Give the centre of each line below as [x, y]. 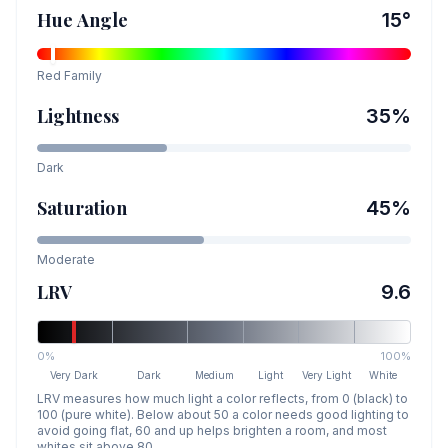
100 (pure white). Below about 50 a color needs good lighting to [223, 414]
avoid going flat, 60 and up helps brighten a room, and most [212, 430]
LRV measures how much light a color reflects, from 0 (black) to [222, 398]
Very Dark [74, 375]
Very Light [327, 375]
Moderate [66, 259]
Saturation [82, 208]
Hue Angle [83, 20]
